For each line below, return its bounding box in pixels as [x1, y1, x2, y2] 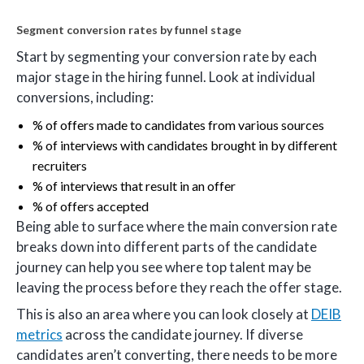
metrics [16, 326, 63, 344]
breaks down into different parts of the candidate [16, 237, 317, 255]
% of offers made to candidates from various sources [32, 116, 324, 132]
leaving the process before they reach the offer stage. [16, 278, 342, 296]
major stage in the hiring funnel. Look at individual [16, 68, 315, 86]
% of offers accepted [32, 197, 151, 214]
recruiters [32, 157, 87, 173]
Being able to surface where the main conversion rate [16, 217, 337, 235]
